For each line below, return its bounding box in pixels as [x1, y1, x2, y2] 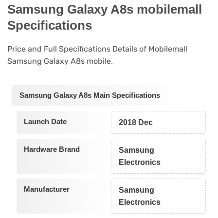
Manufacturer [23, 184, 70, 193]
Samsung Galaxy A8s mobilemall [7, 2, 202, 16]
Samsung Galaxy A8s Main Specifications [19, 91, 160, 99]
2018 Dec [119, 118, 153, 127]
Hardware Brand [23, 145, 80, 153]
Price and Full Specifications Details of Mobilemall [7, 44, 187, 54]
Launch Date [23, 117, 67, 126]
